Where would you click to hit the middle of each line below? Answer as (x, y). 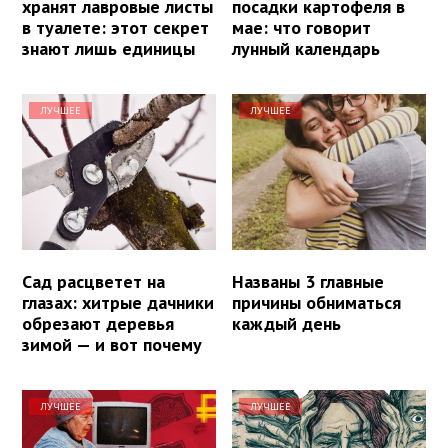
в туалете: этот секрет (115, 28)
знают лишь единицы (108, 49)
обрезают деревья (98, 323)
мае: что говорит (302, 28)
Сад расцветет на (93, 281)
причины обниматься (317, 302)
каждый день (287, 323)
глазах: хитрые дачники (118, 302)
